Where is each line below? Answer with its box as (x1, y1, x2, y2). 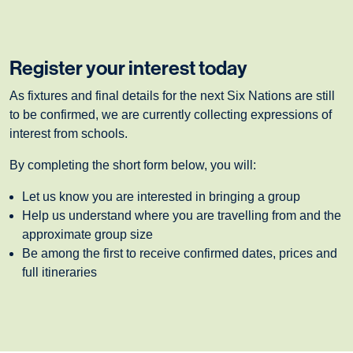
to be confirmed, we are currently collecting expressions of (9, 108, 332, 121)
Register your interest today (9, 57, 247, 80)
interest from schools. (9, 127, 128, 140)
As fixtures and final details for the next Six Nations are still (9, 89, 335, 102)
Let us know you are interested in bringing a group (22, 190, 300, 203)
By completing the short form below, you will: (9, 158, 256, 172)
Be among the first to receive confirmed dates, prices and (22, 247, 337, 260)
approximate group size (22, 228, 153, 241)
